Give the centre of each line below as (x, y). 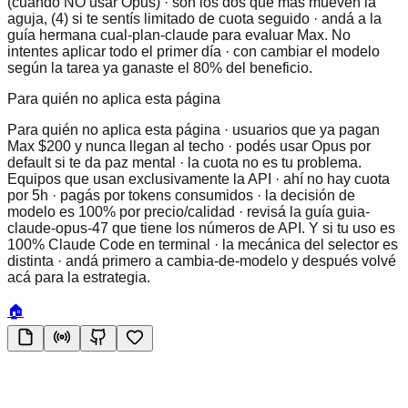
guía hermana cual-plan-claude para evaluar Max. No (179, 35)
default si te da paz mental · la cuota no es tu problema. (184, 162)
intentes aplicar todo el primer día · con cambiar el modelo (194, 51)
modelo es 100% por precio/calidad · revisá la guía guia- (189, 211)
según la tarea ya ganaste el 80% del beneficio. (160, 67)
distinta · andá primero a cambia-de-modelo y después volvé (202, 260)
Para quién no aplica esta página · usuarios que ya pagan (194, 129)
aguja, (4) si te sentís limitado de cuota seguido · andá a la (194, 18)
